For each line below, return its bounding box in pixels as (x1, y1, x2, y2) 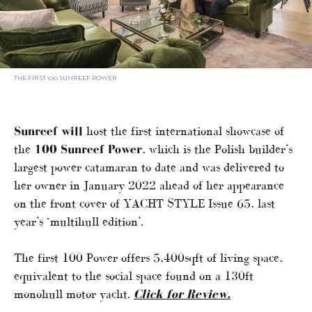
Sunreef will (14, 124, 86, 139)
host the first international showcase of (86, 124, 284, 139)
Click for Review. (134, 287, 231, 302)
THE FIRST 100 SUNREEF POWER (14, 75, 117, 82)
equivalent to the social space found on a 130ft (14, 269, 253, 283)
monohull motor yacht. (14, 287, 134, 302)
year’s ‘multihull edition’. (14, 214, 143, 229)
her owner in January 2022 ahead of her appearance (14, 178, 284, 193)
